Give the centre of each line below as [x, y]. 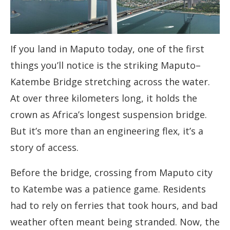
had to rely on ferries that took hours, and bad [114, 206]
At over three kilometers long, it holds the [104, 98]
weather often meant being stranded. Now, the [115, 222]
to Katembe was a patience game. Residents [108, 189]
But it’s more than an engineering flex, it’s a [107, 131]
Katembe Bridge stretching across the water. [110, 82]
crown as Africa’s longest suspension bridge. [109, 115]
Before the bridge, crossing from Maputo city [111, 173]
